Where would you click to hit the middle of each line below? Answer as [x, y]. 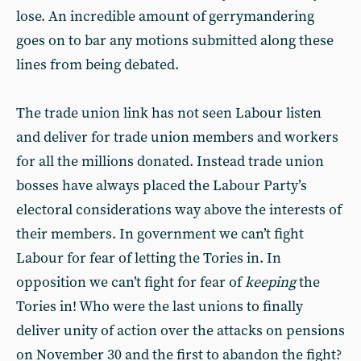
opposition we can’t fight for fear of [131, 282]
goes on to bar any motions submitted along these [175, 41]
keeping [270, 282]
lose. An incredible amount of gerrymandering [165, 17]
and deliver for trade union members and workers [177, 137]
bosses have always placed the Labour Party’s [162, 186]
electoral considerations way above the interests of [179, 210]
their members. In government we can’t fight [160, 234]
